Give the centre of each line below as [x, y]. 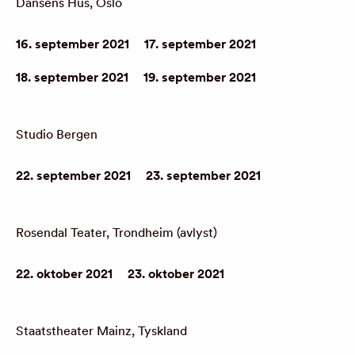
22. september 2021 [73, 176]
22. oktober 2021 [64, 274]
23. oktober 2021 [176, 274]
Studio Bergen [57, 134]
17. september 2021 [200, 44]
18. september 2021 [72, 77]
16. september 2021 [73, 44]
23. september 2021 [203, 176]
